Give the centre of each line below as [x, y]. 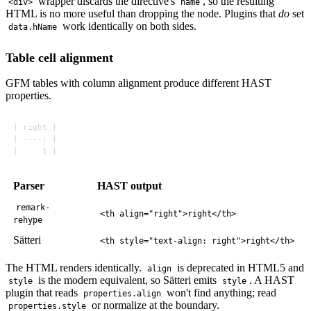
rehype [28, 220]
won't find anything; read [220, 293]
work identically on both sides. [128, 26]
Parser [29, 186]
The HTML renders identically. [75, 268]
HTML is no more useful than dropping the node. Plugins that [142, 13]
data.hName [33, 27]
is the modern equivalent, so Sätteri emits [128, 280]
